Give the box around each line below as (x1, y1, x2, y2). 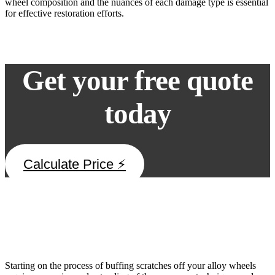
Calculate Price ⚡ (23, 156, 126, 172)
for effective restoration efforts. (5, 7, 124, 18)
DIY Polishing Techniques (5, 210, 161, 227)
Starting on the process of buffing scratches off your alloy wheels (5, 260, 256, 271)
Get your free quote (22, 64, 253, 96)
